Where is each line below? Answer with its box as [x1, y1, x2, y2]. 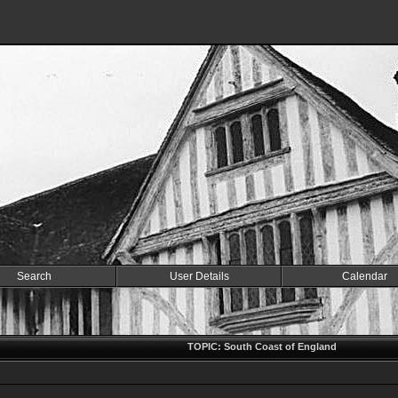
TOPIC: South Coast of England [187, 341, 337, 352]
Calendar [341, 270, 387, 283]
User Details [169, 270, 229, 283]
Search [16, 270, 52, 283]
